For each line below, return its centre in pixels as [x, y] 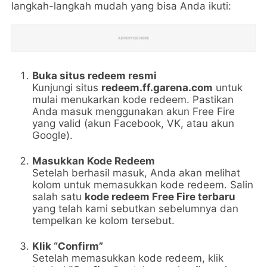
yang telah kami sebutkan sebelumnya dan [136, 209]
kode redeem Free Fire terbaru [160, 197]
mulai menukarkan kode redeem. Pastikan [133, 100]
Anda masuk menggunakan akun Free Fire [134, 112]
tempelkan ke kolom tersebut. [104, 221]
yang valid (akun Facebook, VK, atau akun [133, 124]
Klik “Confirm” [68, 246]
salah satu [59, 197]
